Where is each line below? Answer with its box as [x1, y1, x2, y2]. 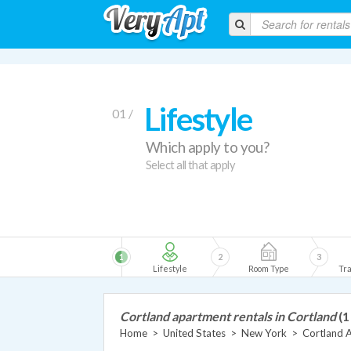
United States [163, 327, 226, 339]
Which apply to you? [146, 139, 270, 156]
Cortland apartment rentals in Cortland [120, 309, 336, 324]
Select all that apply [146, 158, 236, 172]
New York [241, 327, 287, 339]
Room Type [248, 263, 289, 273]
